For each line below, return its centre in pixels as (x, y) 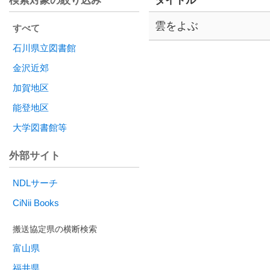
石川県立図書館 (44, 48)
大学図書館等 (40, 127)
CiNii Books (36, 203)
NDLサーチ (35, 184)
